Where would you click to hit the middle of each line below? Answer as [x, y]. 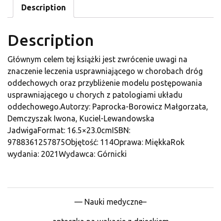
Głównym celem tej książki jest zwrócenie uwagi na [97, 59]
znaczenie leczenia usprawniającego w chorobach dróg [105, 71]
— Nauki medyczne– [110, 202]
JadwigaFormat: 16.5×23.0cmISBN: [69, 130]
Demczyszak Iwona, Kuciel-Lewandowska [81, 119]
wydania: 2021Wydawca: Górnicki [67, 154]
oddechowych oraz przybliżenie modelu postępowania [105, 83]
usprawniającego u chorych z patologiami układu [95, 95]
